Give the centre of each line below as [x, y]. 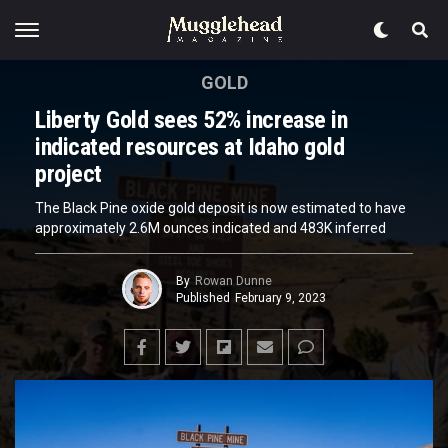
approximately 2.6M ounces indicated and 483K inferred [210, 228]
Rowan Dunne [233, 280]
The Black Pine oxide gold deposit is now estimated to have [220, 208]
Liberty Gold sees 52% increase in [191, 120]
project [68, 174]
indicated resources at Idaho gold [190, 147]
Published [203, 297]
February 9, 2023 [280, 297]
